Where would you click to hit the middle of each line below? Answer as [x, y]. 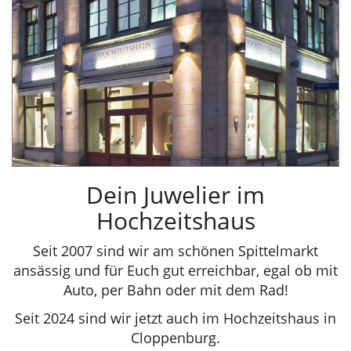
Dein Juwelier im [175, 194]
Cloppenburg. [175, 337]
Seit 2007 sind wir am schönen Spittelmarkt [175, 251]
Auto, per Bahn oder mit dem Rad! [175, 290]
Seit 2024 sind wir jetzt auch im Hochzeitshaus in [175, 318]
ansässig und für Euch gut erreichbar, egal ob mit [175, 271]
